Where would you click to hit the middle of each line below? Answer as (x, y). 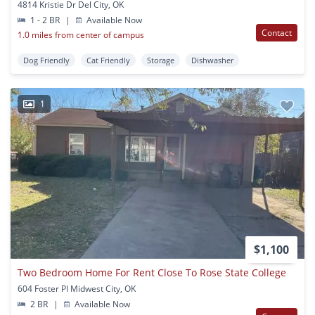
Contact (277, 32)
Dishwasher (212, 60)
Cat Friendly (108, 60)
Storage (161, 60)
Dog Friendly (46, 60)
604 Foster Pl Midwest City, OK (77, 288)
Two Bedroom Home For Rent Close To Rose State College (152, 272)
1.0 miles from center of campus (81, 34)
